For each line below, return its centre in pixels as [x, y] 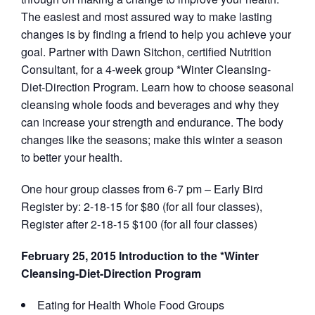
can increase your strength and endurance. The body [152, 122]
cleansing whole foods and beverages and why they [150, 104]
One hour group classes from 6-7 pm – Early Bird [142, 189]
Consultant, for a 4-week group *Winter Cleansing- [146, 69]
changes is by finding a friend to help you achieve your [156, 34]
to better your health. [72, 157]
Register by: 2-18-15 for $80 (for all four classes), [142, 206]
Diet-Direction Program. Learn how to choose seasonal [157, 87]
